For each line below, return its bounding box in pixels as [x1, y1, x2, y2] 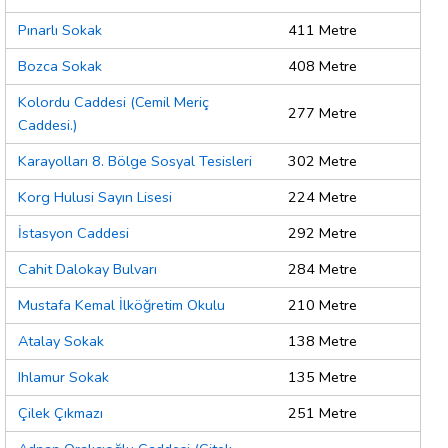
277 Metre [288, 103, 357, 124]
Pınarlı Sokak [18, 20, 102, 41]
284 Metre [288, 259, 357, 280]
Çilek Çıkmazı [18, 403, 103, 424]
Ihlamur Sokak [18, 367, 109, 388]
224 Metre [288, 187, 357, 208]
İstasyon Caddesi [18, 223, 129, 244]
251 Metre [288, 403, 357, 424]
